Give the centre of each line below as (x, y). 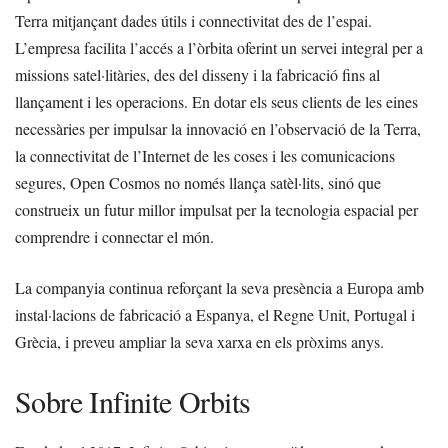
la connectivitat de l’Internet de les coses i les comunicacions (205, 156)
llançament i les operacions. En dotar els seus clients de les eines (216, 102)
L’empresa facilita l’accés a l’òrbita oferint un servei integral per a (219, 48)
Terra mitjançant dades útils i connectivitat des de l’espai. (193, 21)
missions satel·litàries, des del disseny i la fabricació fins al (197, 75)
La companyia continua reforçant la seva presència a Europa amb (219, 288)
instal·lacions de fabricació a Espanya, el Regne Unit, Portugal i (215, 315)
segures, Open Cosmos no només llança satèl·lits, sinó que (198, 183)
